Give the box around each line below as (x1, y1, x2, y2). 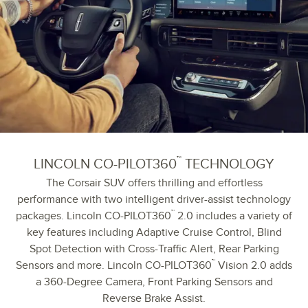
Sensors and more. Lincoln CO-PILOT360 (16, 258, 212, 272)
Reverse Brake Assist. (102, 291, 206, 305)
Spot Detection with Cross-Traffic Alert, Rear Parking (29, 241, 279, 256)
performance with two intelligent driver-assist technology (17, 192, 291, 206)
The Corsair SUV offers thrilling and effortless (45, 175, 263, 190)
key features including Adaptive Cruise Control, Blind (26, 225, 282, 239)
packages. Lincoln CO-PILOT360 (16, 208, 171, 223)
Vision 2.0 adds (215, 258, 292, 272)
